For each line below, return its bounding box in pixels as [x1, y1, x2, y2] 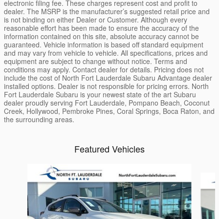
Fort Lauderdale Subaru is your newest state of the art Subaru [4, 89, 196, 99]
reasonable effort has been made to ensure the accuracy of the [4, 22, 199, 33]
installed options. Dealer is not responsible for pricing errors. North [4, 81, 209, 91]
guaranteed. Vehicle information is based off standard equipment [4, 39, 203, 49]
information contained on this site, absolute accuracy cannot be [4, 31, 199, 41]
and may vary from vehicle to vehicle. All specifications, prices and [4, 47, 208, 58]
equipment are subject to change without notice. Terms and [4, 56, 187, 66]
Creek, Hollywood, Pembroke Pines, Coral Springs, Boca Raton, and [4, 106, 215, 116]
